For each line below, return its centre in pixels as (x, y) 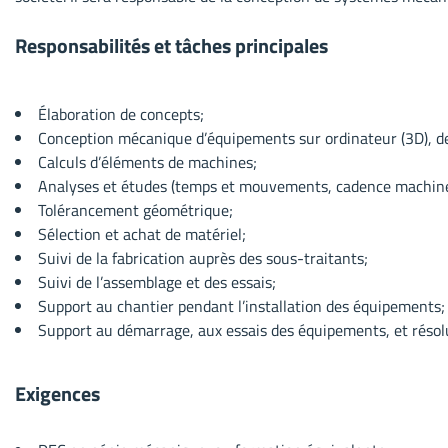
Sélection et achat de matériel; (142, 233)
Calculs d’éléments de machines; (147, 161)
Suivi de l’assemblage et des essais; (157, 281)
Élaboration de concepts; (121, 113)
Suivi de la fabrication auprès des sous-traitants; (203, 257)
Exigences (57, 393)
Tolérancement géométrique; (135, 209)
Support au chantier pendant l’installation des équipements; (241, 305)
